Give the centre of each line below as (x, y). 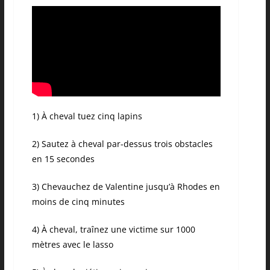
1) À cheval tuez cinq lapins (87, 116)
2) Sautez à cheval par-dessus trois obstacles (122, 144)
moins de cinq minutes (78, 202)
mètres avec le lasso (72, 245)
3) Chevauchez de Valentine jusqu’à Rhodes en (126, 187)
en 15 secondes (63, 159)
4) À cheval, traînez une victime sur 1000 (113, 230)
